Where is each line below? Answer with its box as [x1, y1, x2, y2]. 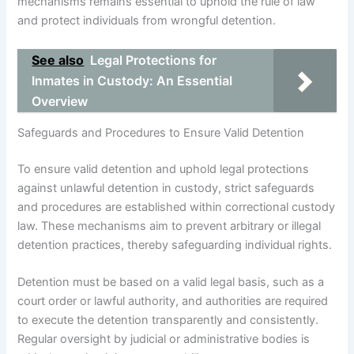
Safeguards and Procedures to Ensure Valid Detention [17, 126, 305, 141]
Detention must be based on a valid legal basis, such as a [17, 275, 325, 290]
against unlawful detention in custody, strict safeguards [17, 181, 315, 196]
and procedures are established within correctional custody [17, 200, 336, 215]
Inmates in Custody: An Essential [32, 72, 233, 88]
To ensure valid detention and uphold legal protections [17, 162, 310, 177]
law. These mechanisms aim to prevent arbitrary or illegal [17, 219, 322, 234]
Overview [32, 92, 88, 109]
